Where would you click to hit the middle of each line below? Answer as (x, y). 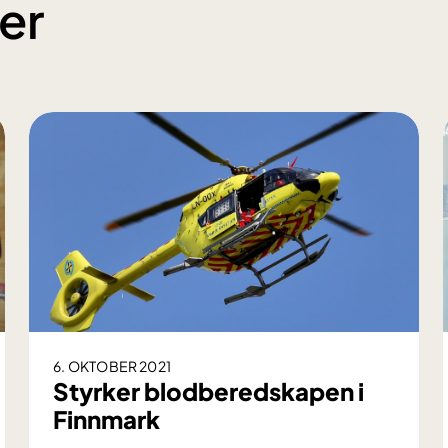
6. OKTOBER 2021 (112, 366)
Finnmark (107, 419)
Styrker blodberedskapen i (209, 391)
